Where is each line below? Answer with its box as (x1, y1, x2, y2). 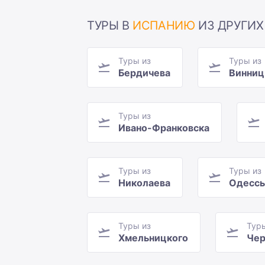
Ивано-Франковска (118, 122, 209, 134)
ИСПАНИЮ (132, 18, 195, 33)
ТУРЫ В (87, 18, 133, 33)
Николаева (118, 177, 170, 189)
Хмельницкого (118, 232, 188, 244)
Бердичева (118, 67, 170, 79)
